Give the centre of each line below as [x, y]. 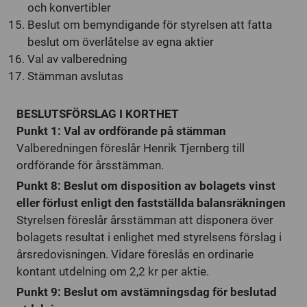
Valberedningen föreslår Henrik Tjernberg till [131, 148]
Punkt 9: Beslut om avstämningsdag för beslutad [147, 292]
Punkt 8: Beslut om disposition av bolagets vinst [146, 186]
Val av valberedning [77, 59]
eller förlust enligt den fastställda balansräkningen [151, 203]
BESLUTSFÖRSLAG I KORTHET [98, 114]
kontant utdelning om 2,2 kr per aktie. [113, 271]
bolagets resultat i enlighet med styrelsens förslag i [149, 237]
